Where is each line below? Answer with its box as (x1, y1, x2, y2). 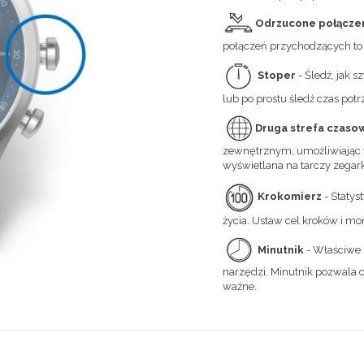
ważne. (223, 280, 259, 293)
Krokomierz (258, 189, 322, 202)
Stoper (258, 69, 296, 82)
